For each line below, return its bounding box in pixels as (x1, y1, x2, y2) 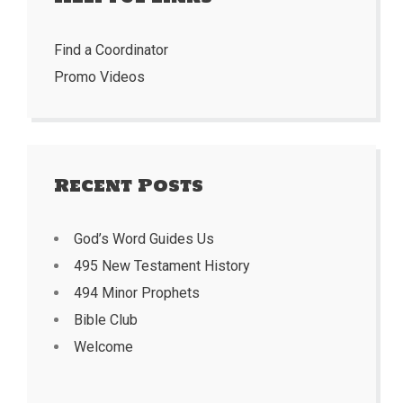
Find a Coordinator (54, 41, 168, 58)
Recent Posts (54, 172, 203, 199)
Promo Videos (54, 68, 145, 85)
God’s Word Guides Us (74, 230, 214, 247)
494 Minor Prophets (74, 284, 200, 301)
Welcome (74, 338, 133, 355)
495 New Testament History (74, 257, 250, 274)
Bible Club (74, 311, 138, 328)
